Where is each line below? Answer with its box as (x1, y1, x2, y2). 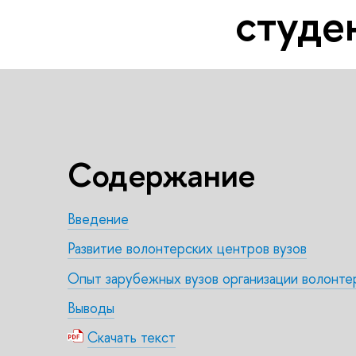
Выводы (68, 298, 114, 319)
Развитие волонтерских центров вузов (68, 238, 307, 259)
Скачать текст (87, 327, 176, 348)
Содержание (68, 151, 256, 197)
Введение (68, 208, 129, 229)
